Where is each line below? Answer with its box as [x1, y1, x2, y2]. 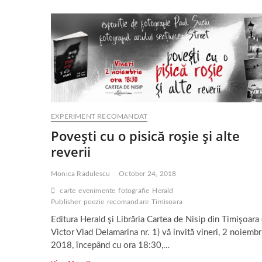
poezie [83, 198, 105, 205]
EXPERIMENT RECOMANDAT [51, 112, 148, 120]
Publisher [51, 198, 81, 205]
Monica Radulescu [51, 170, 111, 177]
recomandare [107, 198, 149, 205]
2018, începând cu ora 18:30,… [51, 240, 170, 250]
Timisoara [151, 198, 183, 205]
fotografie [118, 187, 150, 194]
